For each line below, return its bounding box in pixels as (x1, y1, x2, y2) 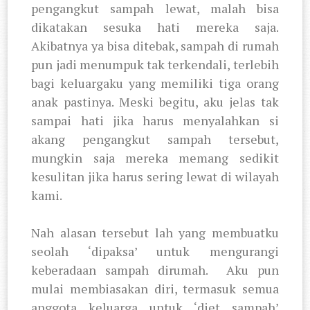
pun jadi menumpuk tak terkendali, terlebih (31, 55, 279, 73)
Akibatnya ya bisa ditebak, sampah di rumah (31, 37, 279, 54)
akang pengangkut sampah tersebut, (31, 130, 279, 147)
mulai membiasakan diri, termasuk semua (31, 280, 279, 297)
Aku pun (226, 261, 279, 278)
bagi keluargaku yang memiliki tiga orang (31, 74, 279, 91)
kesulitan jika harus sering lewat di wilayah (31, 167, 279, 185)
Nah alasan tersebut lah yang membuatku (31, 224, 279, 241)
